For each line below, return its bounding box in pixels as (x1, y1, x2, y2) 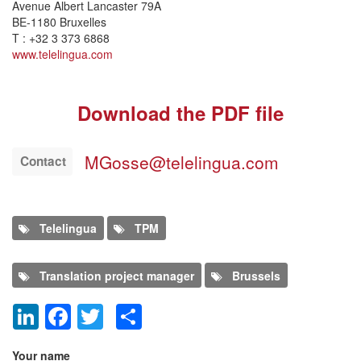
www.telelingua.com (12, 45, 113, 62)
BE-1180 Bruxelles (12, 13, 106, 30)
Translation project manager (39, 267, 195, 284)
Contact (20, 151, 66, 170)
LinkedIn (39, 293, 136, 331)
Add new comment (12, 326, 146, 350)
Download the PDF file (77, 98, 284, 127)
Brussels (232, 267, 281, 284)
